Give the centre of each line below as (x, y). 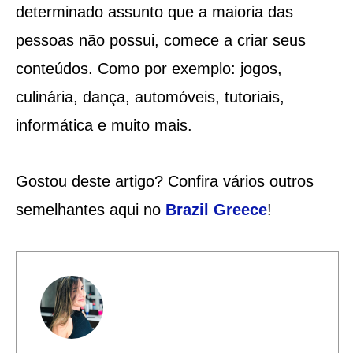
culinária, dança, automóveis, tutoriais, (150, 97)
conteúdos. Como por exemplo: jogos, (149, 68)
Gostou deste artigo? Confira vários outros (164, 181)
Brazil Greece (216, 209)
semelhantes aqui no (90, 209)
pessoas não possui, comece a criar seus (160, 40)
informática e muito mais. (104, 125)
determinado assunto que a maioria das (154, 11)
